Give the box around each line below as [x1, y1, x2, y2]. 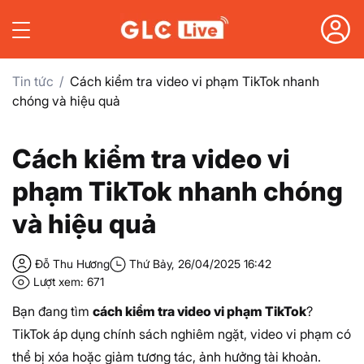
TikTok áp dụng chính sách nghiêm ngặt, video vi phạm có [12, 326, 351, 342]
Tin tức [12, 73, 54, 89]
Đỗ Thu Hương [35, 256, 110, 271]
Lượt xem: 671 [33, 275, 104, 288]
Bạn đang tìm [12, 303, 93, 319]
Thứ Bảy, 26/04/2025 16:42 [129, 256, 271, 271]
